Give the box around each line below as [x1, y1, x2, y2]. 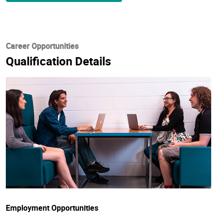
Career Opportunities [6, 40, 78, 51]
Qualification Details [6, 53, 111, 69]
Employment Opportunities [6, 202, 98, 213]
